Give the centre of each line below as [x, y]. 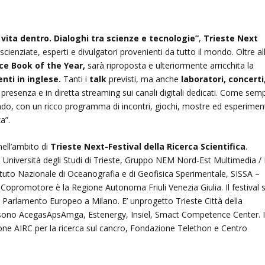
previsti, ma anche [145, 79]
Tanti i [77, 79]
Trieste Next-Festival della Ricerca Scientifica [148, 147]
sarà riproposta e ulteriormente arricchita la [171, 65]
